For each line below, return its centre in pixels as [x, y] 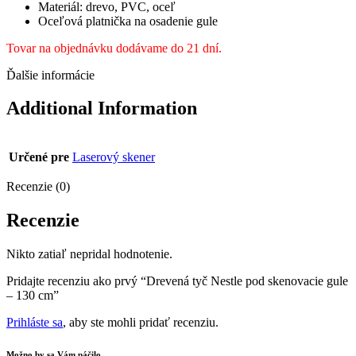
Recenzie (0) [38, 187]
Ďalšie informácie [50, 75]
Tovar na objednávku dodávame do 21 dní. [114, 48]
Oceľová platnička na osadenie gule [128, 21]
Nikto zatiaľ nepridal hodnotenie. [89, 254]
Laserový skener [114, 157]
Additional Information [102, 108]
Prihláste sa [35, 323]
